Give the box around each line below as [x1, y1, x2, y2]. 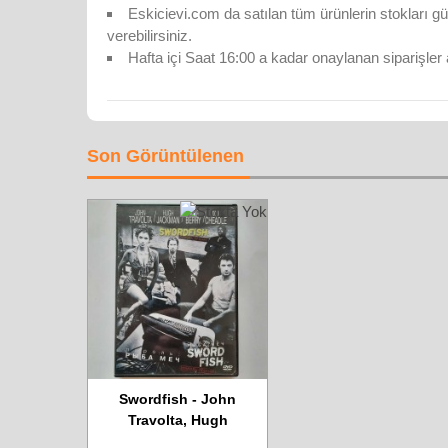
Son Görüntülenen [87, 145, 244, 166]
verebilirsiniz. [107, 26, 192, 44]
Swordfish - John [119, 390, 236, 407]
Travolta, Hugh [127, 411, 228, 428]
